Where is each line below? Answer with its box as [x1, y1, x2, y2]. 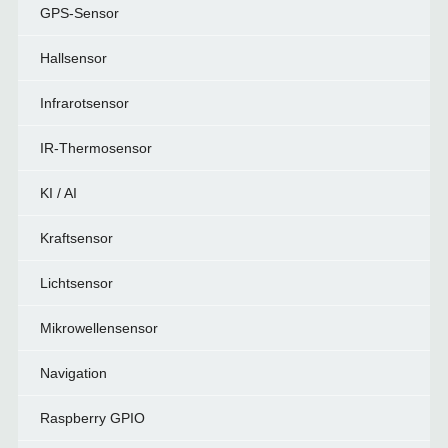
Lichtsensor [39, 275, 113, 291]
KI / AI [39, 185, 77, 201]
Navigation [39, 365, 107, 381]
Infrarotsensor [39, 95, 129, 111]
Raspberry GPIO [39, 410, 145, 426]
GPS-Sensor [39, 5, 119, 21]
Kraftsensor [39, 230, 113, 246]
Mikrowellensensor [39, 320, 158, 336]
